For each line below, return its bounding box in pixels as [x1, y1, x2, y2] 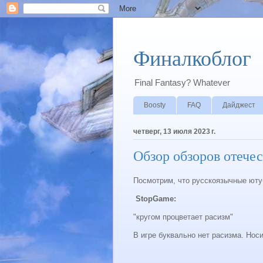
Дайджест [222, 100, 255, 109]
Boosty [144, 100, 166, 109]
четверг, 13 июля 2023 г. [133, 127, 215, 136]
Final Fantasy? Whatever [134, 77, 230, 87]
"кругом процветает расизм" [133, 213, 233, 222]
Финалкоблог [133, 47, 251, 70]
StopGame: [136, 194, 176, 204]
